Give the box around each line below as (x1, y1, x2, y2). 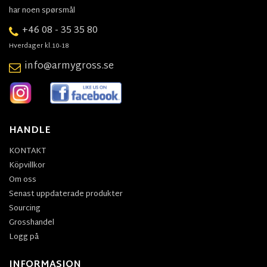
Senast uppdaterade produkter (9, 187, 123, 202)
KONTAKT (9, 144, 46, 159)
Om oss (9, 173, 36, 188)
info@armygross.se (24, 58, 114, 76)
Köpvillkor (9, 159, 45, 173)
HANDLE (9, 122, 51, 140)
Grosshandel (9, 216, 54, 231)
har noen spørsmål (9, 3, 75, 18)
